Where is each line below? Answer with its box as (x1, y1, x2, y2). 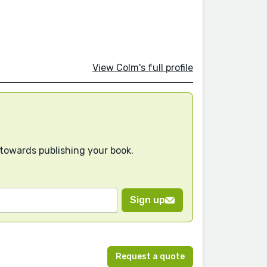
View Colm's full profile (92, 61, 193, 73)
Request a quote (116, 252, 185, 262)
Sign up (130, 194, 165, 206)
